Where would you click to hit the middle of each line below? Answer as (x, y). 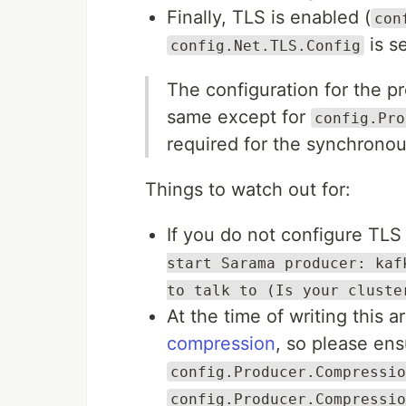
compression (221, 343)
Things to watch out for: (248, 189)
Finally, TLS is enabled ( (269, 17)
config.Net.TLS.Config (266, 45)
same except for (239, 116)
